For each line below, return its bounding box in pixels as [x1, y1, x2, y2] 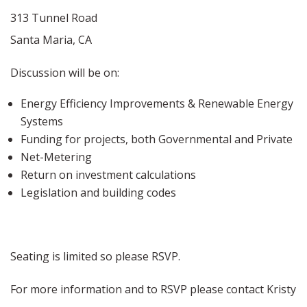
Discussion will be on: [10, 65, 122, 80]
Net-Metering [21, 149, 92, 164]
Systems [21, 114, 63, 129]
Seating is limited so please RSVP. [10, 249, 183, 264]
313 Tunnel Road [10, 10, 97, 25]
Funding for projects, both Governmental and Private [21, 132, 293, 147]
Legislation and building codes [21, 185, 176, 200]
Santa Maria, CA [10, 32, 95, 47]
